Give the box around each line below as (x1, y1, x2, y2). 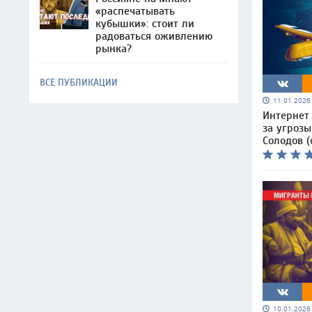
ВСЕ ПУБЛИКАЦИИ (40, 77, 118, 88)
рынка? (95, 42, 132, 55)
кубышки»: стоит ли (95, 17, 194, 30)
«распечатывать (95, 5, 175, 17)
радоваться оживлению (95, 30, 212, 42)
